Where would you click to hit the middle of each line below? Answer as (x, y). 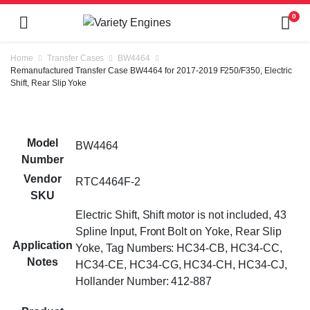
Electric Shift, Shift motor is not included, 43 (181, 215)
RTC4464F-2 (108, 182)
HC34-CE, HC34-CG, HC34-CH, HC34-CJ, (181, 265)
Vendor (43, 179)
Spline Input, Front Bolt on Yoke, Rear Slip (179, 231)
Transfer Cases (75, 58)
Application (43, 245)
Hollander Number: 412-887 (144, 281)
